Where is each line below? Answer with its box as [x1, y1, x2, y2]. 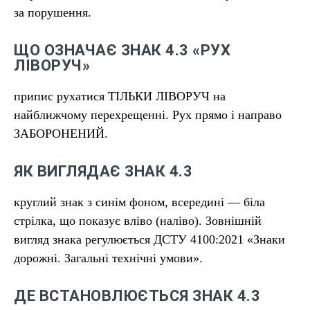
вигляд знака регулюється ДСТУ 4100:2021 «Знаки [14, 232, 285, 246]
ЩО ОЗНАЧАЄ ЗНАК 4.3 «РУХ [14, 42, 230, 59]
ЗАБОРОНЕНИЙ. [14, 127, 108, 140]
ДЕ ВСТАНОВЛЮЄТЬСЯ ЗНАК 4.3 [14, 287, 260, 304]
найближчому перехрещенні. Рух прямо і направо [14, 108, 282, 122]
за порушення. [14, 6, 91, 19]
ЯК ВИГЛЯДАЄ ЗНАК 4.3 [14, 163, 192, 180]
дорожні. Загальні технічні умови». [14, 251, 203, 265]
